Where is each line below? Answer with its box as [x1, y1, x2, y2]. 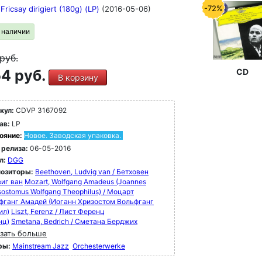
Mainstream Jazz [12, 242, 69, 250]
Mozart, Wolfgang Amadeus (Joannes [25, 177, 146, 186]
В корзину [57, 73, 98, 82]
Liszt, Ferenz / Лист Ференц [11, 207, 105, 216]
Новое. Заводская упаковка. [24, 131, 121, 140]
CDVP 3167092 [14, 106, 67, 115]
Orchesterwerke [73, 242, 125, 250]
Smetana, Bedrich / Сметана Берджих [11, 217, 137, 226]
